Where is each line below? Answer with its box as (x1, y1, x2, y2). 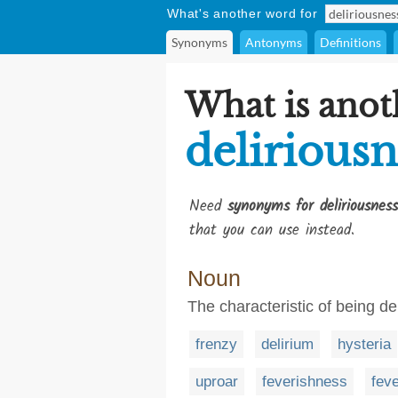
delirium (261, 335, 314, 353)
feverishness (262, 372, 347, 390)
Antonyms (245, 35, 302, 50)
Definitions (320, 35, 381, 50)
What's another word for (167, 6, 318, 20)
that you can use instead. (189, 219, 354, 243)
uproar (195, 372, 238, 390)
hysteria (338, 335, 391, 353)
